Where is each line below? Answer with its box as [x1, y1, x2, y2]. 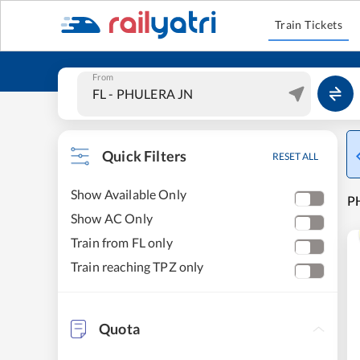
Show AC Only [71, 211, 153, 226]
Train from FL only [71, 235, 173, 250]
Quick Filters [102, 147, 187, 165]
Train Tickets [274, 18, 343, 31]
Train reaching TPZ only [71, 259, 204, 274]
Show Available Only [71, 186, 186, 202]
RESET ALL [272, 150, 318, 162]
